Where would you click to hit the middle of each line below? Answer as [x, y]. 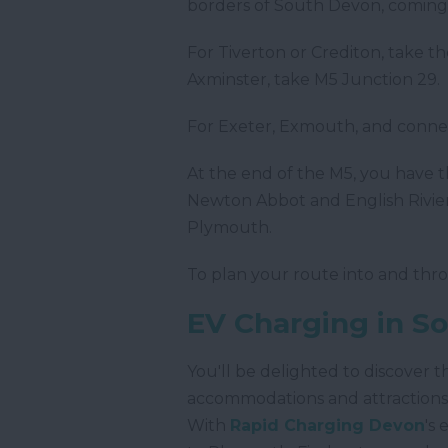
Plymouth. [229, 228]
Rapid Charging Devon [327, 426]
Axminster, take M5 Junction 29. [313, 80]
